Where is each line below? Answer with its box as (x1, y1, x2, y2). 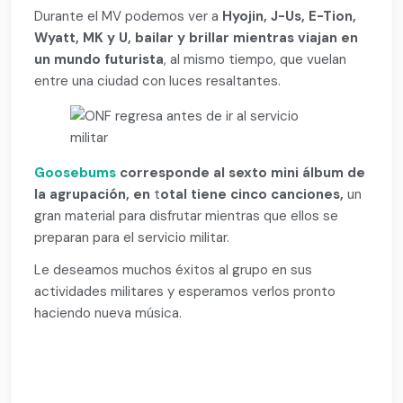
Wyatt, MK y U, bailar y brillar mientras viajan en (34, 28, 359, 47)
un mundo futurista (34, 49, 165, 68)
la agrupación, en (34, 185, 155, 204)
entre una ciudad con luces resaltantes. (34, 71, 282, 90)
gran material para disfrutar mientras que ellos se (34, 207, 339, 226)
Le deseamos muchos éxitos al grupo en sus (34, 260, 313, 279)
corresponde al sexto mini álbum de (116, 164, 366, 183)
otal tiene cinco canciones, (160, 185, 348, 204)
